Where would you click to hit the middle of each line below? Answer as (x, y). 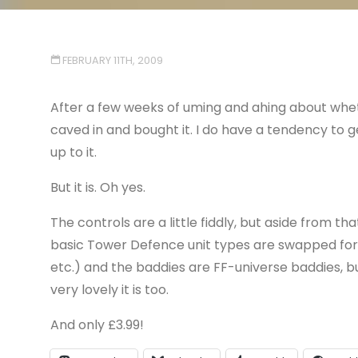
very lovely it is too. (109, 289)
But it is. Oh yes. (97, 187)
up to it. (73, 152)
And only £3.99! (97, 324)
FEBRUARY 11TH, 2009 (113, 60)
